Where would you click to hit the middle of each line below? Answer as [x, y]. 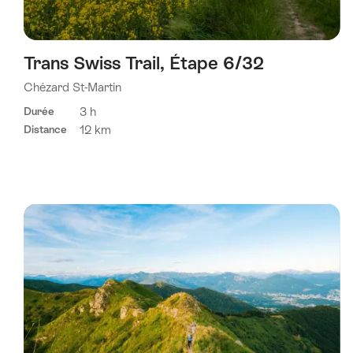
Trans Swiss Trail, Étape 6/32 [144, 63]
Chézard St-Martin [72, 87]
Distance [45, 130]
